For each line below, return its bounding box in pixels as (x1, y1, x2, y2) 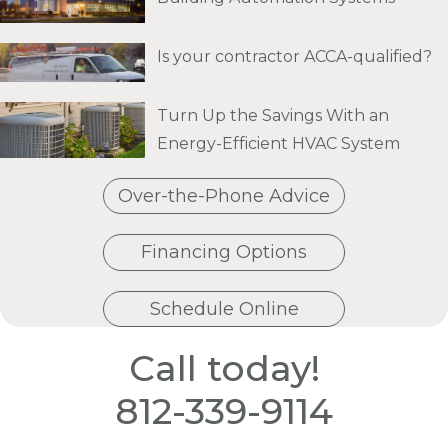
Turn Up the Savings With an (157, 106, 390, 126)
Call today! (128, 345, 320, 390)
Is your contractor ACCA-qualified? (157, 47, 433, 67)
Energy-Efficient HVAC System (157, 134, 401, 154)
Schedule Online (149, 297, 299, 320)
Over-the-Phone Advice (118, 185, 330, 208)
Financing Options (141, 241, 307, 264)
